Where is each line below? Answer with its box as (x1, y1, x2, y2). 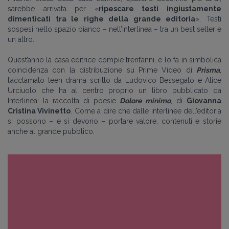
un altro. (8, 35, 34, 43)
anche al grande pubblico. (8, 127, 95, 135)
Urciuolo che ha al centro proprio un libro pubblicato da (8, 86, 221, 95)
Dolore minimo (120, 97, 171, 105)
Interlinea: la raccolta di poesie (8, 97, 120, 105)
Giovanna (187, 97, 221, 105)
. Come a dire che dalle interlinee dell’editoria (71, 107, 221, 115)
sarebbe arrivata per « (8, 5, 99, 13)
